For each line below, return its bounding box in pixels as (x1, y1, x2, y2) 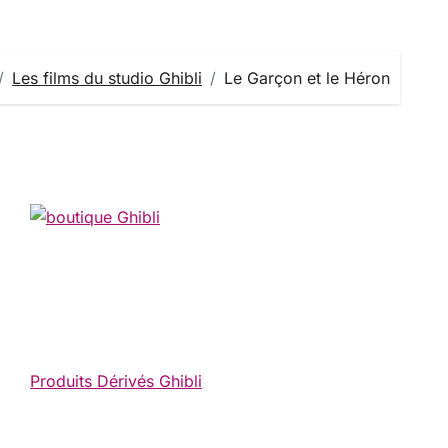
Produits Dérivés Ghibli (30, 371, 202, 391)
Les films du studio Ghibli (12, 68, 202, 88)
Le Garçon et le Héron (224, 68, 390, 88)
